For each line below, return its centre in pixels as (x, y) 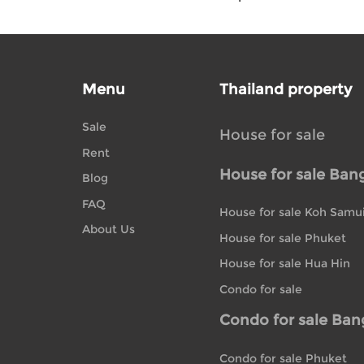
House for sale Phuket (283, 238)
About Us (108, 230)
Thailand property (286, 89)
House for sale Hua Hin (285, 264)
